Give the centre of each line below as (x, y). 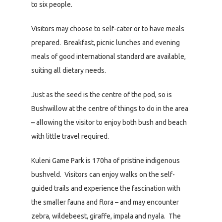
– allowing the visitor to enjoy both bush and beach (109, 123)
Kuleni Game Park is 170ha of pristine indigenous (106, 161)
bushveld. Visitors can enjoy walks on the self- (103, 175)
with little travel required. (70, 137)
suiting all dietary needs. (69, 71)
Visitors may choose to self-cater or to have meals (108, 29)
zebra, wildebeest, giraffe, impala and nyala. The (106, 216)
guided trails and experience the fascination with (106, 189)
